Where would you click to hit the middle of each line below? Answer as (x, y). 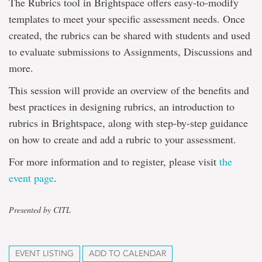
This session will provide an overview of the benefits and (129, 90)
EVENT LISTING (44, 254)
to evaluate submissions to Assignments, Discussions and (130, 51)
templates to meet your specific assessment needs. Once (127, 19)
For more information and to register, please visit (114, 161)
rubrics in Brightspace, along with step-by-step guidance (128, 123)
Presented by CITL (40, 210)
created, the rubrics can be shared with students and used (130, 35)
